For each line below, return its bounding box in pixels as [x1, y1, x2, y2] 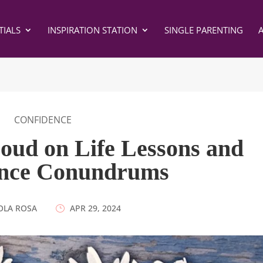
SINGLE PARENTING [164, 23, 243, 36]
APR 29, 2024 [70, 202, 122, 214]
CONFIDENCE [14, 113, 72, 126]
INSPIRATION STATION [47, 23, 137, 36]
